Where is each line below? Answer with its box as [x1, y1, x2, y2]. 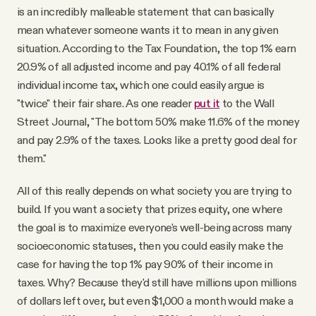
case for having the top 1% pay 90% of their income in [17, 257, 273, 272]
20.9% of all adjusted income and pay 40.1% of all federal [17, 59, 281, 74]
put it [194, 96, 220, 111]
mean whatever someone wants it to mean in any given [17, 23, 279, 37]
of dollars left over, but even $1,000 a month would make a [17, 293, 293, 308]
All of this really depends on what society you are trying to [17, 183, 291, 198]
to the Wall [219, 96, 274, 111]
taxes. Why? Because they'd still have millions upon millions [17, 275, 296, 290]
